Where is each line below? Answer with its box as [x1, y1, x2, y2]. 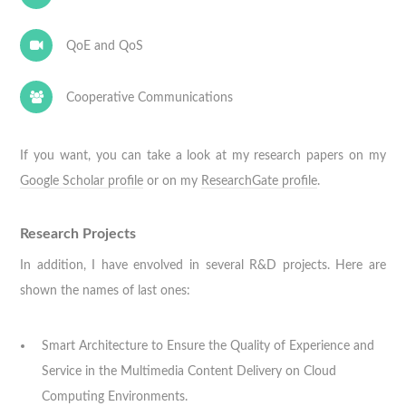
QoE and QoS [65, 38, 143, 53]
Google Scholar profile [20, 173, 144, 188]
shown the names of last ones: [20, 284, 191, 298]
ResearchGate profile [201, 173, 318, 188]
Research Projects [20, 227, 137, 242]
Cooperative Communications [65, 90, 233, 104]
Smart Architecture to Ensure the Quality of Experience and [41, 338, 374, 353]
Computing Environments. [41, 389, 188, 403]
